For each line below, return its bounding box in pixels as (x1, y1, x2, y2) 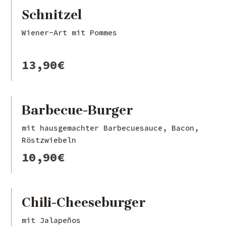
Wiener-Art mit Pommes (22, 28, 118, 38)
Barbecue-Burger (22, 102, 134, 119)
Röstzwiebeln (22, 135, 77, 145)
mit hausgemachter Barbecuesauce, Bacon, (22, 123, 199, 133)
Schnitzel (22, 7, 82, 23)
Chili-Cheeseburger (22, 195, 146, 211)
